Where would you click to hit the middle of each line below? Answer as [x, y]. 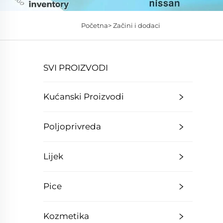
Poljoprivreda [72, 126]
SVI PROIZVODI [76, 68]
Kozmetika [66, 216]
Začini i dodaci [136, 25]
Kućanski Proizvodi [84, 97]
